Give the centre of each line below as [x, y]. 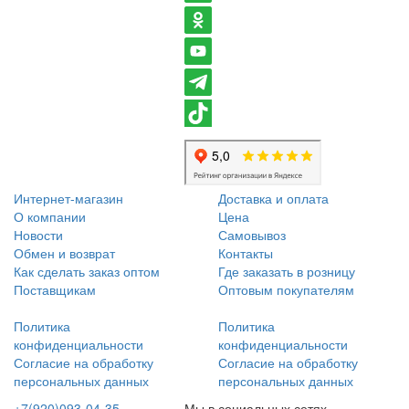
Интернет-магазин [68, 198]
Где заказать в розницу [287, 271]
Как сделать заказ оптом [87, 271]
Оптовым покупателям [286, 289]
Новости [38, 234]
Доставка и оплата [273, 198]
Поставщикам [55, 289]
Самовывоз [252, 234]
